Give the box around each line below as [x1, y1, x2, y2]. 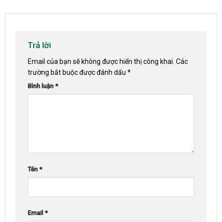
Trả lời [28, 40, 53, 51]
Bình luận [28, 82, 55, 90]
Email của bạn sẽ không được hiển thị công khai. [28, 57, 174, 65]
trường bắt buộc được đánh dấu [28, 68, 127, 76]
